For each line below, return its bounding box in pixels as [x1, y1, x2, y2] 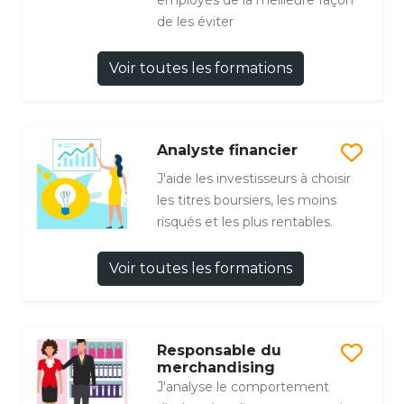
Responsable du [156, 341, 281, 359]
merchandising [156, 358, 275, 376]
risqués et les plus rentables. [156, 213, 333, 230]
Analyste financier [156, 141, 298, 159]
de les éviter [156, 13, 234, 30]
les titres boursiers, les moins [156, 191, 336, 208]
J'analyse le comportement [156, 378, 329, 395]
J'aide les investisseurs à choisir [156, 170, 351, 187]
